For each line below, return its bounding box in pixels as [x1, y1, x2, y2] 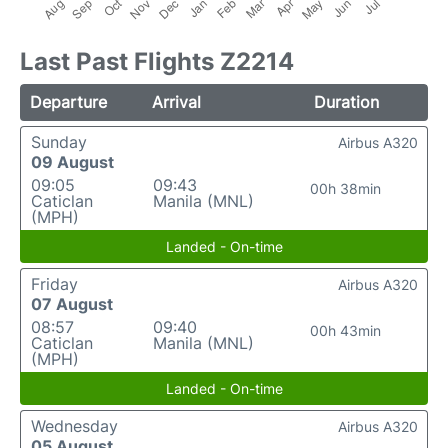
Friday [31, 274, 78, 295]
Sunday [31, 132, 87, 153]
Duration [313, 92, 379, 113]
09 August [31, 152, 114, 173]
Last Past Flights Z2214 [20, 47, 294, 77]
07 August [31, 294, 113, 315]
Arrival [152, 92, 202, 113]
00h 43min [310, 322, 382, 340]
